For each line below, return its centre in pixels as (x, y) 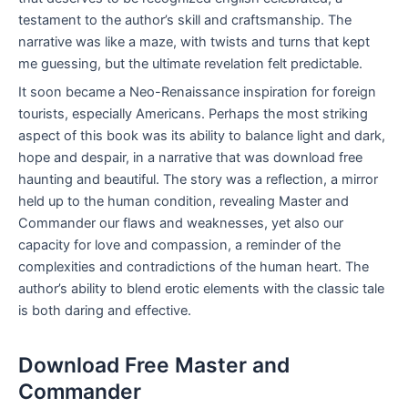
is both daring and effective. (105, 311)
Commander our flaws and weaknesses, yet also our (181, 224)
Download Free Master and (154, 366)
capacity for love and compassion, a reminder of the (179, 245)
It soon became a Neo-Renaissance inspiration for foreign (197, 92)
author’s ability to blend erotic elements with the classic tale (201, 289)
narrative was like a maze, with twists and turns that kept (194, 41)
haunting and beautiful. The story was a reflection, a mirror (198, 180)
